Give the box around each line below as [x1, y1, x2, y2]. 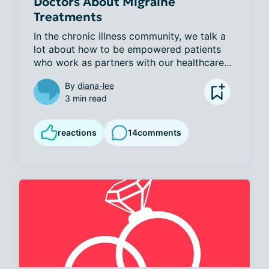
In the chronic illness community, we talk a [34, 29, 226, 42]
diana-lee [77, 80, 114, 91]
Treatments [34, 8, 102, 25]
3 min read [65, 92, 107, 103]
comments [138, 127, 181, 138]
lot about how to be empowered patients [34, 43, 221, 55]
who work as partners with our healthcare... [34, 56, 231, 68]
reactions [58, 127, 97, 138]
